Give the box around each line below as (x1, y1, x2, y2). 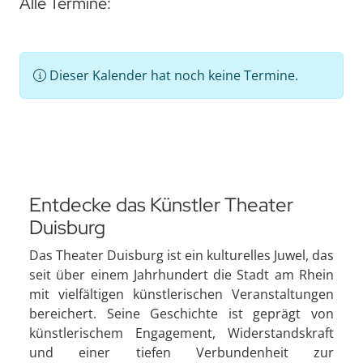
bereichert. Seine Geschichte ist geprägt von (29, 305, 334, 322)
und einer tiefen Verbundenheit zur (29, 344, 334, 361)
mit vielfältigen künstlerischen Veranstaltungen (29, 285, 334, 303)
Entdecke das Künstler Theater (29, 192, 293, 217)
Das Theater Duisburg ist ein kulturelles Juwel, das (29, 246, 334, 264)
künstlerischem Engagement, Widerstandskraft (29, 324, 334, 342)
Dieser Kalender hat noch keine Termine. (46, 66, 298, 84)
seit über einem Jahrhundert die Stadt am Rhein (29, 266, 334, 284)
